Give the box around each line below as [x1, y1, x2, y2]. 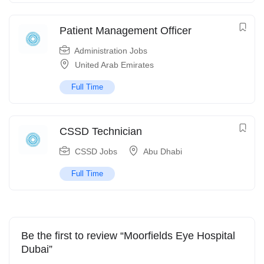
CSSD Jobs [75, 147, 117, 157]
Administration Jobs [74, 46, 147, 56]
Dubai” [21, 243, 52, 256]
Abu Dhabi [143, 147, 182, 157]
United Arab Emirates [75, 60, 154, 70]
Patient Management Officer [60, 25, 192, 37]
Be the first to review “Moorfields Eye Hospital [21, 230, 235, 242]
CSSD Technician [60, 126, 142, 138]
